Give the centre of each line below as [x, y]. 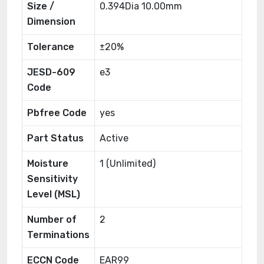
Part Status [55, 138]
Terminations [58, 235]
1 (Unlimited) [128, 164]
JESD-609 [51, 72]
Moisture [48, 164]
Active [114, 138]
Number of [52, 220]
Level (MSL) [54, 194]
